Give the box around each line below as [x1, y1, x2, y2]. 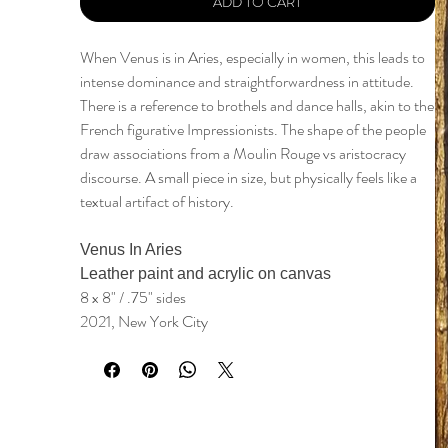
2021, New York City [80, 310, 208, 334]
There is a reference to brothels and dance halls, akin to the [80, 94, 434, 118]
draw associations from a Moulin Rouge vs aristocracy [80, 142, 406, 166]
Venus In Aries [80, 241, 186, 259]
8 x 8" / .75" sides [80, 286, 186, 310]
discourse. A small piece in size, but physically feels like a [80, 166, 417, 190]
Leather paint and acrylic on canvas [80, 265, 331, 283]
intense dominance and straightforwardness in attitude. [80, 70, 414, 94]
